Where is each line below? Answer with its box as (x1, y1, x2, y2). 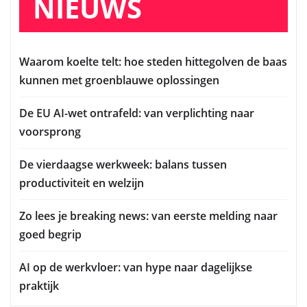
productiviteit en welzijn (19, 175, 144, 191)
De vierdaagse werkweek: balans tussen (19, 157, 227, 173)
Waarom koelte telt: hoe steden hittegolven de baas (19, 54, 287, 70)
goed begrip (19, 227, 82, 243)
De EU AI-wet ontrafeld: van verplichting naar (19, 106, 254, 121)
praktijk (19, 278, 59, 294)
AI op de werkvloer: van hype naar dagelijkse (19, 260, 252, 275)
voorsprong (19, 124, 81, 140)
